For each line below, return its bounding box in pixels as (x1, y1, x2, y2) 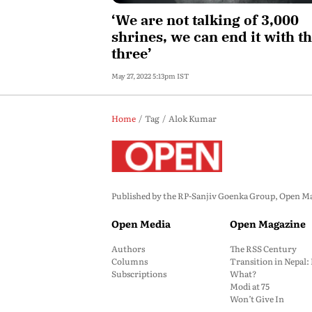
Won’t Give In (230, 292, 284, 305)
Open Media (111, 217, 171, 231)
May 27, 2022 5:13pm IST (111, 70, 189, 81)
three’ (111, 44, 152, 63)
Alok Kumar (169, 112, 217, 125)
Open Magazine (230, 217, 306, 231)
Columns (111, 255, 148, 267)
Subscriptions (111, 267, 166, 280)
